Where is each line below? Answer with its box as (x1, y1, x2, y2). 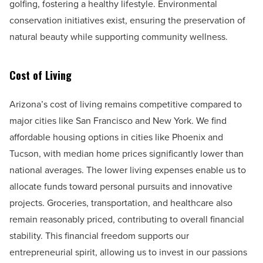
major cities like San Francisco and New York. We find (9, 113, 227, 127)
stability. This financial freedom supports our (9, 228, 189, 242)
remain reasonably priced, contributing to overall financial (9, 212, 244, 226)
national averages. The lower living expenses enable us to (9, 163, 246, 177)
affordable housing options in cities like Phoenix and (9, 130, 223, 144)
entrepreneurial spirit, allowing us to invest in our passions (9, 245, 247, 259)
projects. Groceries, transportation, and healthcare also (9, 195, 232, 210)
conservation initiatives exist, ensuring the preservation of (9, 13, 245, 27)
